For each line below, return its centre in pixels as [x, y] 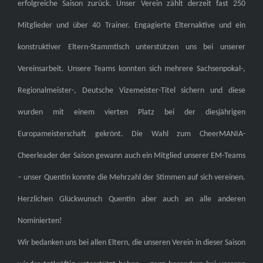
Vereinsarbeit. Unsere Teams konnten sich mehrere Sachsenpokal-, [131, 69]
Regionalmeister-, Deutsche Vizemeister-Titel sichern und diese [131, 91]
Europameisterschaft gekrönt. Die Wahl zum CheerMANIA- [131, 134]
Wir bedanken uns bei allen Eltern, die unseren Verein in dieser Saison [131, 243]
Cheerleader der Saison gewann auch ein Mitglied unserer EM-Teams [131, 156]
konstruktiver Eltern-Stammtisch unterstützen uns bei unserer [131, 48]
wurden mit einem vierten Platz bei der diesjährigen [131, 113]
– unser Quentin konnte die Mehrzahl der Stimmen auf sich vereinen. [131, 178]
